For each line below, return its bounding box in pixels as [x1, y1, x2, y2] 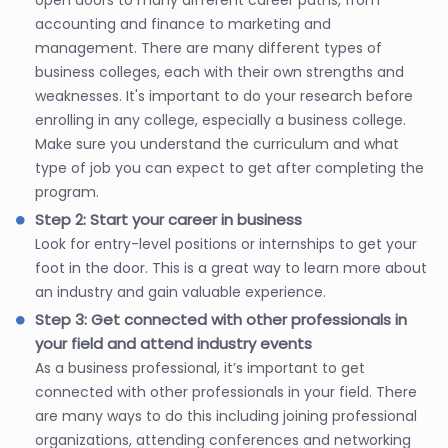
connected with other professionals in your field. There [35, 381, 417, 402]
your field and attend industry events [35, 332, 312, 354]
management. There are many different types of [35, 37, 382, 58]
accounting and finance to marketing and [35, 13, 331, 34]
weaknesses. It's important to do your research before [35, 85, 413, 106]
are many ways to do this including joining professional [35, 405, 417, 426]
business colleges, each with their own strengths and [35, 61, 404, 82]
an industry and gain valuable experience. [35, 281, 326, 302]
